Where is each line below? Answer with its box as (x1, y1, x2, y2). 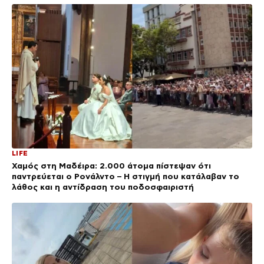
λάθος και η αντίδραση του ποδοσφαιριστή (12, 181, 194, 192)
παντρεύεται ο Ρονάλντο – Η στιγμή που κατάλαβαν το (12, 171, 239, 181)
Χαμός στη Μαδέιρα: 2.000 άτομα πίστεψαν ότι (12, 160, 211, 170)
